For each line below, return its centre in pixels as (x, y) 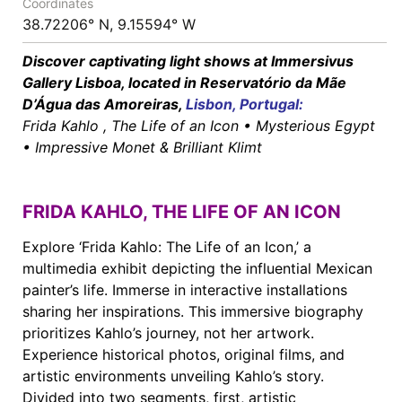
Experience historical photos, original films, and (184, 354)
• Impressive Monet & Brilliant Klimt (142, 147)
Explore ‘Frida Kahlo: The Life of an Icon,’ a (167, 246)
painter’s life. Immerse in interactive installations (185, 289)
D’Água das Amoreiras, (104, 104)
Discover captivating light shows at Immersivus (188, 61)
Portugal (269, 104)
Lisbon (209, 104)
